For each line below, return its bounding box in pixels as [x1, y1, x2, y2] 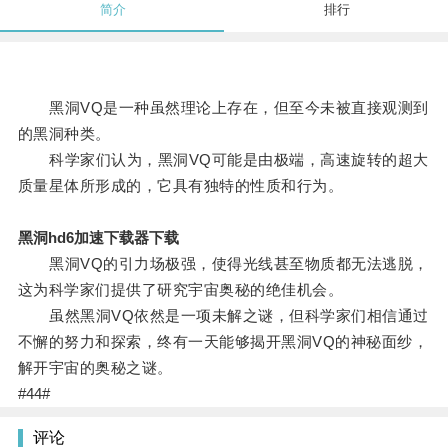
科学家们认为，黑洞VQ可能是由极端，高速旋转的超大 [17, 151, 429, 169]
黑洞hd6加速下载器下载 [17, 229, 179, 247]
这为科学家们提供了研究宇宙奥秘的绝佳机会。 [17, 281, 344, 299]
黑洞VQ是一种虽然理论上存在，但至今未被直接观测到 [17, 99, 429, 117]
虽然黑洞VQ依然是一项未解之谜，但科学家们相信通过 [17, 307, 429, 325]
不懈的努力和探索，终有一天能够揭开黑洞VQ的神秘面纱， [17, 333, 429, 351]
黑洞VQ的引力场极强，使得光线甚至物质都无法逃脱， [17, 255, 429, 273]
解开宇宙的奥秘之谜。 [17, 359, 173, 377]
